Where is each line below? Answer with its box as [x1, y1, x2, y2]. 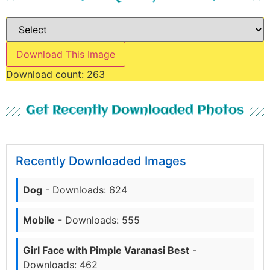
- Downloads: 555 [55, 214, 140, 227]
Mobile [23, 214, 55, 227]
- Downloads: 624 [42, 184, 127, 196]
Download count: [6, 68, 87, 80]
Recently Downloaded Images [16, 154, 186, 169]
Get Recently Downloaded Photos [26, 104, 244, 118]
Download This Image [16, 48, 115, 60]
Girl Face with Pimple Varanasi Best [23, 244, 189, 257]
